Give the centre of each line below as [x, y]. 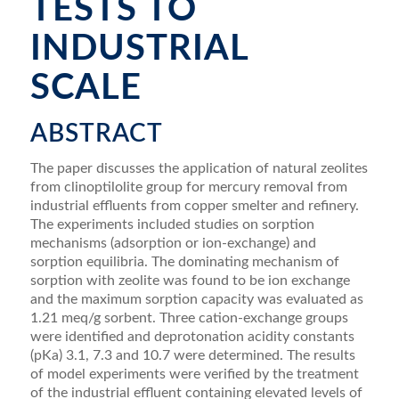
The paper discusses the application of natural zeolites [199, 168]
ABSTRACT [96, 134]
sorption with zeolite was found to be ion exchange [190, 280]
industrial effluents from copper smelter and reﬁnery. [194, 205]
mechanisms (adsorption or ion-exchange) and [173, 243]
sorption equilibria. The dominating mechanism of [184, 261]
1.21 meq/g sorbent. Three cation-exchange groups [189, 318]
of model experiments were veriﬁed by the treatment [194, 374]
